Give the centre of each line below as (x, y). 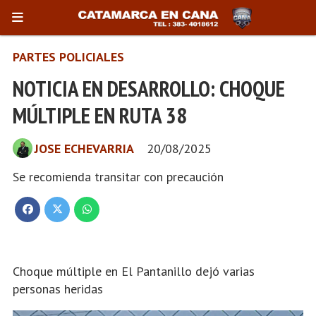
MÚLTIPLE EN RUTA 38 (100, 115)
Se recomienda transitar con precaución (118, 176)
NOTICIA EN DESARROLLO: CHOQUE (149, 88)
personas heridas (58, 289)
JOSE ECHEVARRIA (84, 148)
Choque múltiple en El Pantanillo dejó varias (134, 271)
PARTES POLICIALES (68, 57)
